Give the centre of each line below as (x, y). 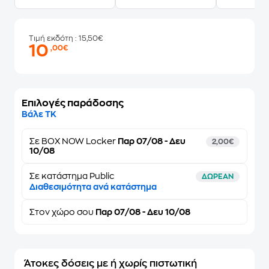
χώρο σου (73, 212)
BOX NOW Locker (79, 141)
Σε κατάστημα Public (72, 176)
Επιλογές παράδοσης (73, 103)
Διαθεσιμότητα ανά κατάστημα (93, 187)
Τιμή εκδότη (52, 38)
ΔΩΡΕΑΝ (218, 177)
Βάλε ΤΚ (39, 114)
